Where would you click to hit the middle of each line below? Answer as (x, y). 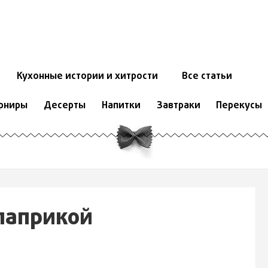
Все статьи (207, 77)
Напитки (121, 106)
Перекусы (239, 106)
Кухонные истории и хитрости (87, 77)
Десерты (64, 106)
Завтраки (178, 106)
